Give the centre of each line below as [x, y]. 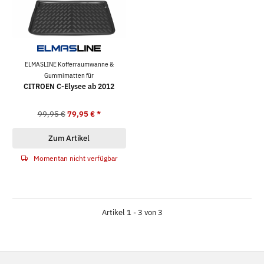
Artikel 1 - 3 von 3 [132, 212]
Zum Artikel [69, 138]
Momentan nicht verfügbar [74, 158]
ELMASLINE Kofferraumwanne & [69, 64]
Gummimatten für [69, 75]
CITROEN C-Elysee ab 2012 [69, 86]
